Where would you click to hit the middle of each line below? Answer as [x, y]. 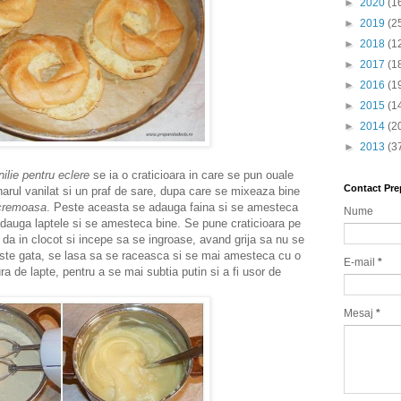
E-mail [361, 263]
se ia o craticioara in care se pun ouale [192, 175]
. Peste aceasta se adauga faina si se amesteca [172, 207]
